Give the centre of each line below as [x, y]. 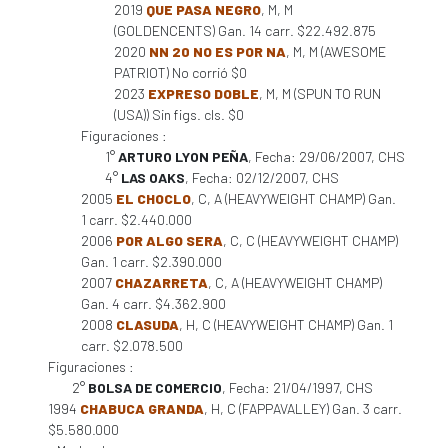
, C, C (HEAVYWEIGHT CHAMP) [310, 240]
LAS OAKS [153, 177]
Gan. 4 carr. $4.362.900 [153, 303]
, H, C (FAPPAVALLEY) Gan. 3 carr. [303, 408]
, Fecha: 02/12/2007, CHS [262, 177]
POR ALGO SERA [169, 240]
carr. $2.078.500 [132, 345]
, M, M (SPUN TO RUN [320, 93]
